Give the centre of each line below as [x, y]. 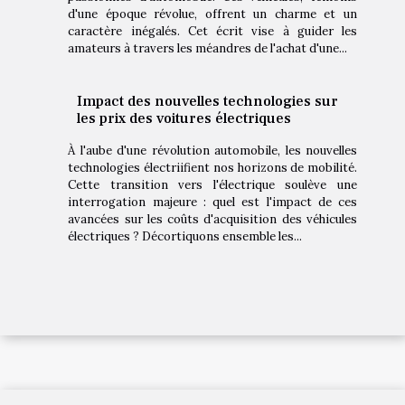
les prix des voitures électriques [184, 119]
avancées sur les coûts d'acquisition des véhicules [212, 220]
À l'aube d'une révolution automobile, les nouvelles [212, 151]
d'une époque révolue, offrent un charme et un [212, 14]
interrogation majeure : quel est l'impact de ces [212, 202]
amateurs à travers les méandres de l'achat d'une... [208, 49]
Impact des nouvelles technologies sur [208, 102]
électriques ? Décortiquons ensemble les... [185, 237]
